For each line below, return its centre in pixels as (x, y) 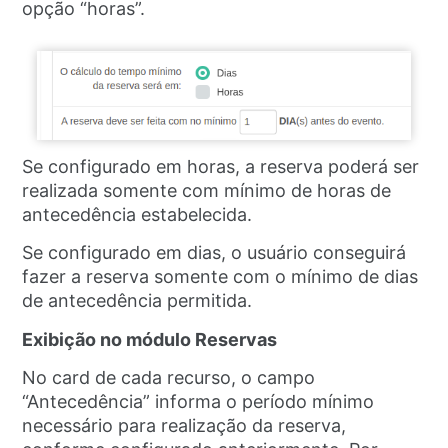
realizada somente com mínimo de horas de (207, 190)
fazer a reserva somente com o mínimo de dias (220, 277)
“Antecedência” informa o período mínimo (198, 402)
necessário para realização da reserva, (184, 426)
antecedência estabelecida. (137, 214)
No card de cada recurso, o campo (169, 378)
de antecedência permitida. (142, 301)
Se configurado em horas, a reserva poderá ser (221, 166)
